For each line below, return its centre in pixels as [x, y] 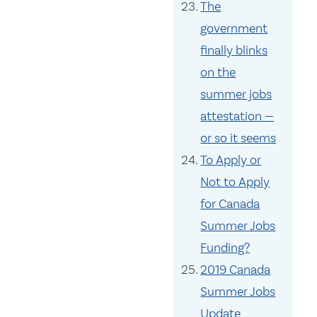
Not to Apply [235, 182]
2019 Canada [236, 270]
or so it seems [238, 138]
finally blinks [234, 51]
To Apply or [231, 160]
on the [218, 73]
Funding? [225, 248]
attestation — [237, 116]
